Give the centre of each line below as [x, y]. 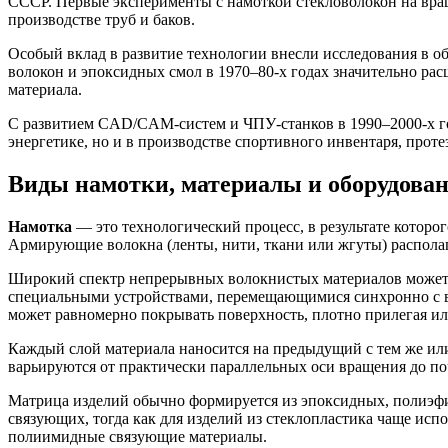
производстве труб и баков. [101, 19]
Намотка [40, 226]
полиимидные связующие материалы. [137, 436]
